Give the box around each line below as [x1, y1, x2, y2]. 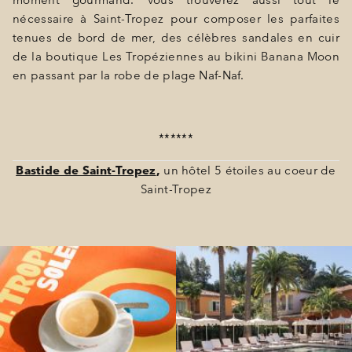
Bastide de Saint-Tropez [16, 163, 156, 178]
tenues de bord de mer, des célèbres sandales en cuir [13, 31, 339, 45]
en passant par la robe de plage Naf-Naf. [13, 68, 244, 82]
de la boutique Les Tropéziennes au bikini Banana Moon [13, 49, 339, 64]
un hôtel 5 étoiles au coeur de [159, 163, 336, 178]
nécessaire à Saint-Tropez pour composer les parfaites [13, 12, 339, 26]
